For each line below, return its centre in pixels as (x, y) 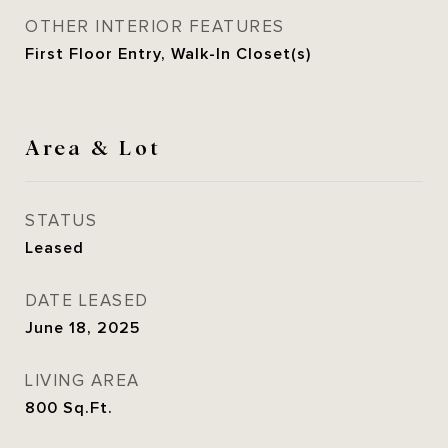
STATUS (61, 221)
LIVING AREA (82, 381)
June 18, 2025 (82, 328)
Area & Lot (93, 146)
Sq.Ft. (88, 408)
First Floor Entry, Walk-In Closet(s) (168, 54)
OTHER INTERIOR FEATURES (155, 27)
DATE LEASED (87, 301)
